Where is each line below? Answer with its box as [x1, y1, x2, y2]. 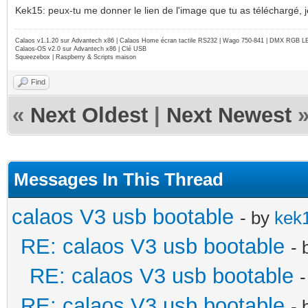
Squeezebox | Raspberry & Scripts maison [15, 53, 136, 60]
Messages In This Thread [14, 168, 223, 190]
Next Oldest [30, 102, 148, 127]
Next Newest [166, 102, 291, 127]
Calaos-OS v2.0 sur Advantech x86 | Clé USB [15, 45, 146, 52]
